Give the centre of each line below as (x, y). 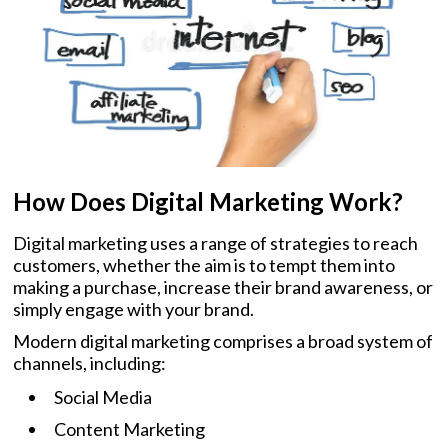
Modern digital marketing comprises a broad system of (223, 340)
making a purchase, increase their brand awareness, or (223, 286)
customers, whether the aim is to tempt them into (204, 264)
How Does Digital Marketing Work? (208, 201)
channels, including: (89, 362)
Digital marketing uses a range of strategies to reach (215, 242)
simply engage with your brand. (133, 308)
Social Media (103, 396)
